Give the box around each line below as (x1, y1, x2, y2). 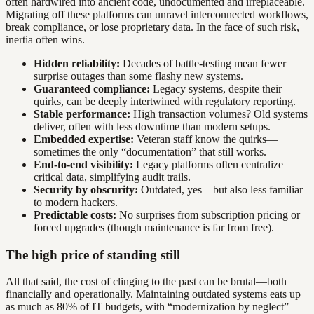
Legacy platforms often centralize (133, 158, 283, 170)
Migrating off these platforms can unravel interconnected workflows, (6, 8, 308, 20)
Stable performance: (34, 107, 130, 120)
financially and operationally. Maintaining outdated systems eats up (6, 288, 301, 301)
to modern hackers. (34, 196, 118, 208)
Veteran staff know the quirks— (134, 132, 278, 145)
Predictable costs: (34, 208, 116, 221)
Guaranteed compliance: (34, 82, 150, 95)
